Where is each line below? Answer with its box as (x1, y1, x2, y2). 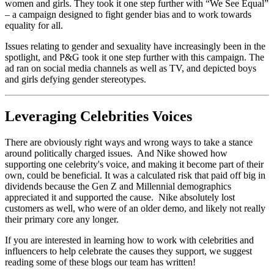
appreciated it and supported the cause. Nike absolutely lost (5, 192, 235, 203)
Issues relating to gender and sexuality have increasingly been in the (5, 41, 265, 52)
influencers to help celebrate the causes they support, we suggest (5, 246, 252, 257)
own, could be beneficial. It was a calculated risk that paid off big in (5, 170, 265, 181)
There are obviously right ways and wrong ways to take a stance (5, 137, 253, 148)
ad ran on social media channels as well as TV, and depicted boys (5, 63, 256, 74)
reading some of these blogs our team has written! (5, 257, 196, 268)
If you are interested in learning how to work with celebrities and (5, 235, 254, 246)
